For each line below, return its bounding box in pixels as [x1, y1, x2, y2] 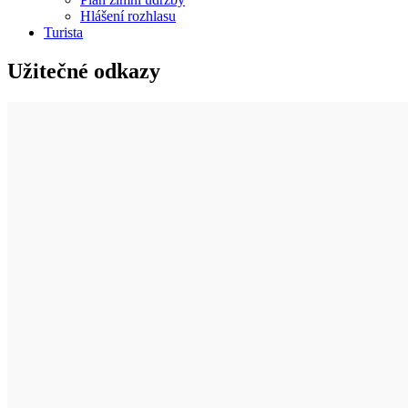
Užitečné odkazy [7, 58, 160, 83]
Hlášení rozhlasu [80, 7, 176, 24]
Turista [44, 24, 83, 40]
